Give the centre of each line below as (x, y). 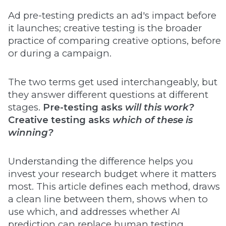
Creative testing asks (60, 120)
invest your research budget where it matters (112, 174)
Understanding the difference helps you (101, 161)
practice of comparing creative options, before (115, 41)
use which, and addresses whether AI (94, 212)
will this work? (160, 107)
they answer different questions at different (108, 95)
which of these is (153, 120)
